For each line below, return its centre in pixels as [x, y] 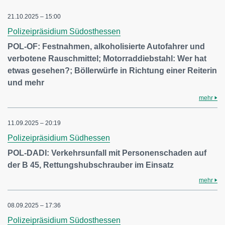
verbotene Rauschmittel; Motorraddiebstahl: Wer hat [107, 59]
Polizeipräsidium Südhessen [59, 138]
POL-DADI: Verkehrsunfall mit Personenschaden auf [107, 153]
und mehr [26, 83]
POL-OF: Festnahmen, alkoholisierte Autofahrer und [106, 46]
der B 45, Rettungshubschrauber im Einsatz [91, 165]
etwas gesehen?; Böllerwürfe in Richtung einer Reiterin [112, 71]
